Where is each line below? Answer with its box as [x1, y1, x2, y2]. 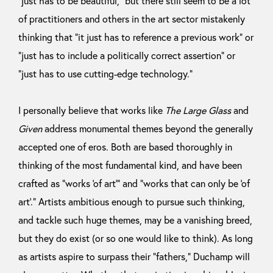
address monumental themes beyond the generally [42, 122, 253, 135]
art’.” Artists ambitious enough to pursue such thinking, [18, 196, 245, 208]
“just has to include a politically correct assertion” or [18, 49, 235, 62]
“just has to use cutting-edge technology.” [18, 68, 193, 80]
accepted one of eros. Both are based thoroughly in [18, 141, 232, 153]
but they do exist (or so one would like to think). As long [18, 232, 253, 244]
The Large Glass [165, 104, 231, 116]
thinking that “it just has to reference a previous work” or [18, 31, 253, 43]
